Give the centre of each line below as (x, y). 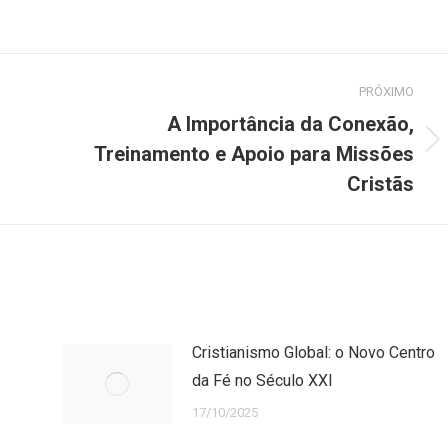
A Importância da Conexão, (290, 123)
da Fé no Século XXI (262, 380)
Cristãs (380, 183)
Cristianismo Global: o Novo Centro (313, 352)
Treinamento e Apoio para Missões (254, 153)
